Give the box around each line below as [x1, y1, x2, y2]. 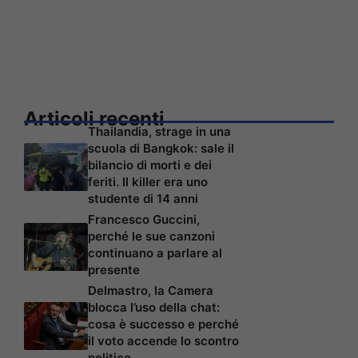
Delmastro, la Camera [88, 283, 213, 299]
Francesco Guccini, [88, 212, 200, 228]
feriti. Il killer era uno [88, 174, 208, 190]
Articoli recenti [24, 107, 165, 131]
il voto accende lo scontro [88, 333, 239, 349]
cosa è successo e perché [88, 316, 239, 332]
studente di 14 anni [88, 191, 198, 207]
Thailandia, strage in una [88, 124, 231, 140]
